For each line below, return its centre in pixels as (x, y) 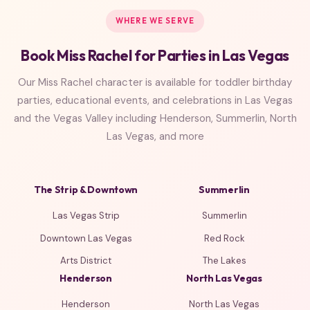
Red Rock (224, 238)
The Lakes (224, 261)
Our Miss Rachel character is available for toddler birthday (155, 83)
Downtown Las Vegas (86, 238)
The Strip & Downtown (86, 190)
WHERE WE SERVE (155, 21)
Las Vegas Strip (86, 216)
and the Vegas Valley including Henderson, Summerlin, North (155, 119)
